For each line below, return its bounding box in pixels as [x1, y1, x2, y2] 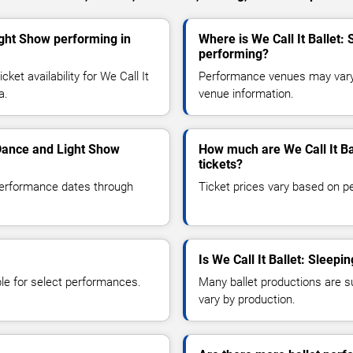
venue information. [199, 86, 294, 101]
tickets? [199, 156, 243, 172]
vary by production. [199, 292, 295, 307]
